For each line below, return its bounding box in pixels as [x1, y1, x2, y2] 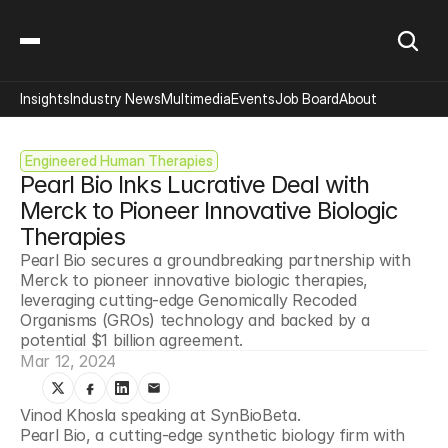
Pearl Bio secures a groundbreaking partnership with [20, 250, 411, 270]
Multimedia [161, 90, 231, 107]
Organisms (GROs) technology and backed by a [20, 310, 370, 330]
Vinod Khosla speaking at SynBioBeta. [20, 405, 301, 425]
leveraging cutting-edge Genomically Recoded [20, 290, 357, 310]
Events [231, 90, 275, 107]
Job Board [275, 90, 339, 107]
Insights [20, 90, 70, 107]
